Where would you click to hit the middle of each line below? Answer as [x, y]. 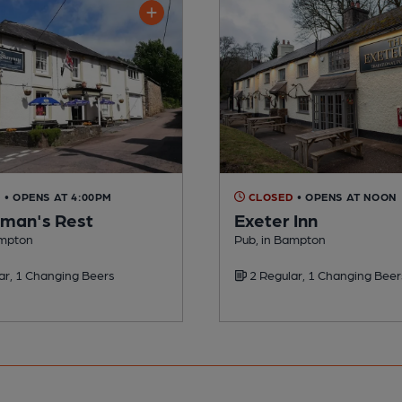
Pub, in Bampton [280, 238]
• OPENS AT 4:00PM [58, 196]
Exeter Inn [276, 219]
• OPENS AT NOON [346, 196]
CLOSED [270, 196]
